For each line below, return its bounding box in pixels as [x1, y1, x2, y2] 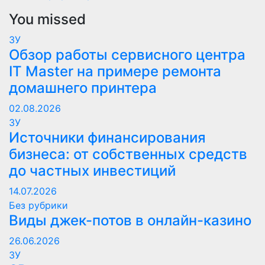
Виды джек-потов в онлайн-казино [9, 212, 251, 229]
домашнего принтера [9, 79, 157, 96]
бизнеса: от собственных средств [9, 146, 247, 163]
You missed [9, 11, 86, 28]
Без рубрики [9, 199, 68, 211]
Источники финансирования [9, 129, 206, 146]
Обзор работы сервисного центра [9, 46, 245, 63]
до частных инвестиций [9, 162, 176, 179]
